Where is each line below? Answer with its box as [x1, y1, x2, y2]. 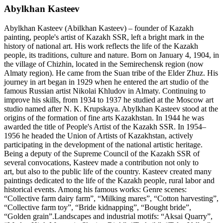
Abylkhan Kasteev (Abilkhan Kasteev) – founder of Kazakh [4, 24, 194, 33]
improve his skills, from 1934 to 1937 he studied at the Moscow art [4, 96, 214, 105]
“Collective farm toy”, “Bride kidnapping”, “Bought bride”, [4, 203, 191, 212]
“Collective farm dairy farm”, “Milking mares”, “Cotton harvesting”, [4, 194, 219, 203]
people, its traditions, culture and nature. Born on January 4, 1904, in [4, 51, 219, 60]
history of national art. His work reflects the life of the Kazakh [4, 42, 198, 51]
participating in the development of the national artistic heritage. [4, 140, 203, 149]
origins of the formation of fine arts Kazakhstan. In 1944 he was [4, 113, 204, 122]
